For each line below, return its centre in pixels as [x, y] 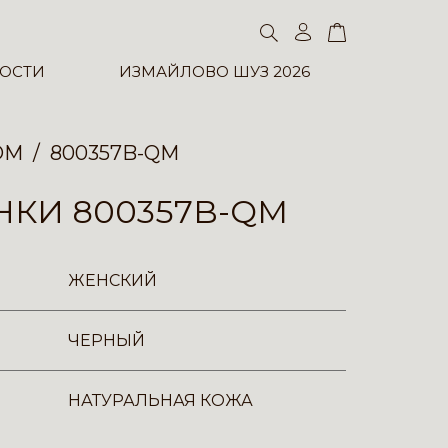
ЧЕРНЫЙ [106, 340]
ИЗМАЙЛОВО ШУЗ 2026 [214, 72]
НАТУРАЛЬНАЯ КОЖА [160, 400]
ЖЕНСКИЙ [112, 280]
